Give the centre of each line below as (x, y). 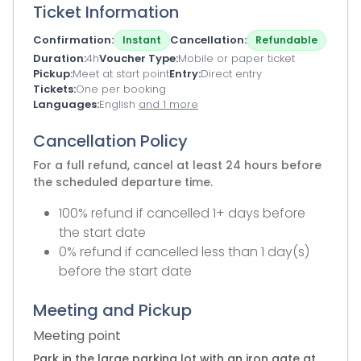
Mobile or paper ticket (237, 58)
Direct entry (231, 74)
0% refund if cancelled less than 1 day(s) (184, 252)
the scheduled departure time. (123, 182)
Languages (65, 104)
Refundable (286, 40)
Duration (58, 58)
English (119, 104)
